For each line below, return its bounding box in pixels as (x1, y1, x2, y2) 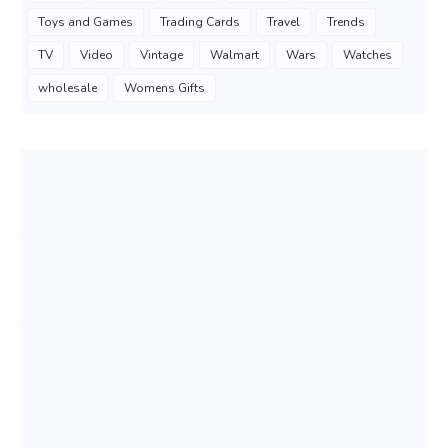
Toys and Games (38, 14, 133, 31)
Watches (343, 47, 392, 64)
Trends (327, 14, 365, 31)
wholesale (38, 80, 97, 97)
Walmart (210, 47, 259, 64)
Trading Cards (160, 14, 240, 31)
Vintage (140, 47, 183, 64)
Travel (267, 14, 300, 31)
